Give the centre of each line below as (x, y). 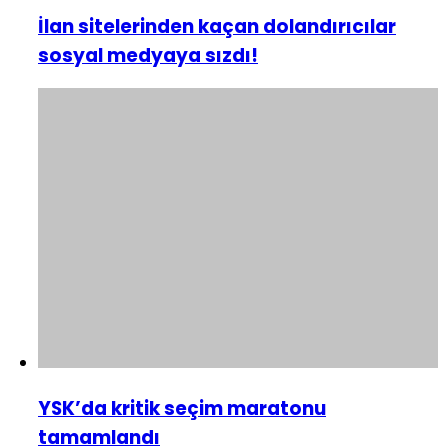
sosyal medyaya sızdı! (148, 55)
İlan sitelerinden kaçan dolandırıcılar (217, 26)
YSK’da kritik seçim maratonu (182, 408)
